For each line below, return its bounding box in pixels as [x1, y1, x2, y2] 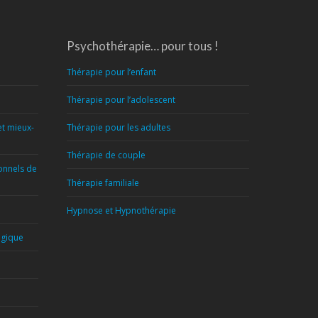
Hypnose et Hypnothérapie [66, 204, 176, 216]
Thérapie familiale [66, 177, 139, 189]
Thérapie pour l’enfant [66, 66, 156, 78]
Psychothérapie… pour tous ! [66, 38, 219, 53]
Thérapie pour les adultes [66, 121, 170, 133]
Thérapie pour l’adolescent [66, 94, 175, 106]
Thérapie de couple [66, 149, 146, 161]
